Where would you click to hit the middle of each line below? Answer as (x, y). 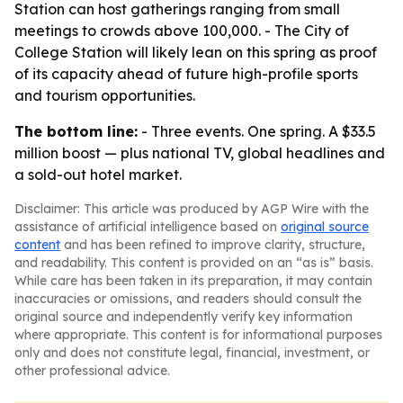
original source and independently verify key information (184, 317)
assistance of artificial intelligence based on (148, 227)
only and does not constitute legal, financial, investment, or (192, 353)
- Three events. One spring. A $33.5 (257, 131)
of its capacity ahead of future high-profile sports (186, 74)
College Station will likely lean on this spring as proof (196, 52)
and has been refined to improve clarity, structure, (213, 245)
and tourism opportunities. (105, 95)
